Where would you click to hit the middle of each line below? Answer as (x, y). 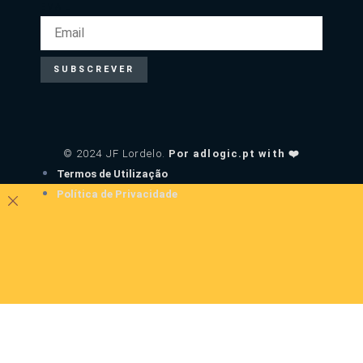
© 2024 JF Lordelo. (115, 153)
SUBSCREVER (94, 69)
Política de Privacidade (117, 194)
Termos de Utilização (112, 173)
